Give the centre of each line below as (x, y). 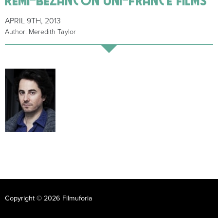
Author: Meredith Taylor (40, 32)
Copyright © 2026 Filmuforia (49, 198)
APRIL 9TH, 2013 (33, 21)
